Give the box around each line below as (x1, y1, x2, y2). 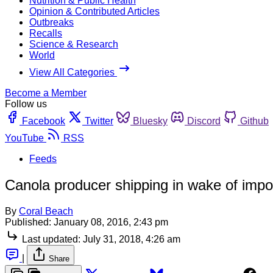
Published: (5, 216, 51, 227)
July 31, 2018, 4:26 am (83, 233, 180, 244)
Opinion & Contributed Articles (29, 5, 160, 16)
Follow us (5, 98, 47, 109)
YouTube (5, 132, 44, 143)
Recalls (29, 27, 62, 38)
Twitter (85, 115, 113, 126)
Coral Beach (19, 205, 73, 216)
